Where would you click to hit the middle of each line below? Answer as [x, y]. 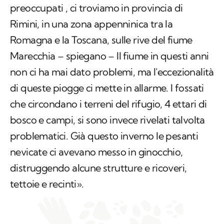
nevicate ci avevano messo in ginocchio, [96, 152]
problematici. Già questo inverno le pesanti [104, 136]
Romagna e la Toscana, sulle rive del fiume [101, 40]
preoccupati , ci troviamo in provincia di [96, 8]
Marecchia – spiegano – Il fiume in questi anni [109, 56]
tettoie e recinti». [47, 184]
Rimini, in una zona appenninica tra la [91, 24]
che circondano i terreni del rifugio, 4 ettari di [108, 104]
